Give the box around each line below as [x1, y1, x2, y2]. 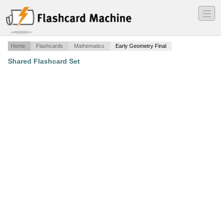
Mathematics [74, 43, 105, 49]
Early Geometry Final [115, 43, 166, 49]
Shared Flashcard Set [8, 57, 80, 66]
